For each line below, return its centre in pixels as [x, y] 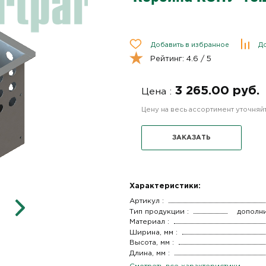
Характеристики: [165, 186]
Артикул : [146, 201]
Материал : [149, 222]
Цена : [158, 92]
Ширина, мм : [153, 232]
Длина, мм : [149, 253]
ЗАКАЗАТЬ [192, 138]
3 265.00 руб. [217, 91]
